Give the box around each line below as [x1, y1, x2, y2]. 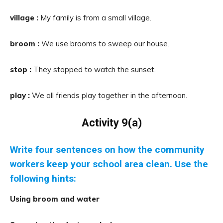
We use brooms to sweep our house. [41, 39, 169, 48]
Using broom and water [10, 194, 100, 204]
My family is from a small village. [40, 13, 151, 22]
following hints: [10, 173, 76, 184]
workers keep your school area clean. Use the [10, 158, 208, 170]
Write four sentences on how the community [10, 144, 205, 155]
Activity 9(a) [81, 116, 142, 129]
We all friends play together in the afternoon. [32, 91, 187, 100]
